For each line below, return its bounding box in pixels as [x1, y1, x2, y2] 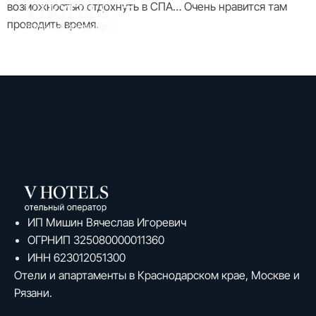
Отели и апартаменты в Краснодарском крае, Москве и [14, 268, 300, 283]
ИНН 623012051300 [28, 250, 126, 265]
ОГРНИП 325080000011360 [28, 233, 164, 248]
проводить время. [7, 16, 99, 31]
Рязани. [14, 286, 52, 300]
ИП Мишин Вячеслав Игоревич [28, 215, 186, 230]
